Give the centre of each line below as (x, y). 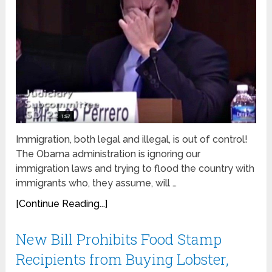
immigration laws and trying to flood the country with (135, 169)
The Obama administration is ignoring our (108, 154)
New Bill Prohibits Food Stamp (119, 240)
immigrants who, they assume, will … (97, 183)
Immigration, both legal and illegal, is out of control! (132, 140)
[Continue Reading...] (62, 204)
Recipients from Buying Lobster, (123, 260)
